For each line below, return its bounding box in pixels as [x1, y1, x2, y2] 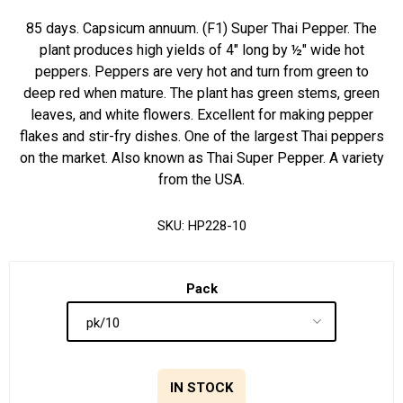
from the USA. [158, 171, 245, 188]
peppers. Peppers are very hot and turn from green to [34, 63, 369, 80]
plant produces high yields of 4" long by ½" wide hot [39, 41, 364, 58]
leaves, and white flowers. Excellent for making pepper [30, 106, 373, 123]
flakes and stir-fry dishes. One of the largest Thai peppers [19, 128, 384, 145]
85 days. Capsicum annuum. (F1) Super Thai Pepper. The [26, 20, 377, 37]
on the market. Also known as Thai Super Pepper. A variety [19, 149, 384, 166]
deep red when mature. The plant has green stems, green [23, 85, 380, 102]
